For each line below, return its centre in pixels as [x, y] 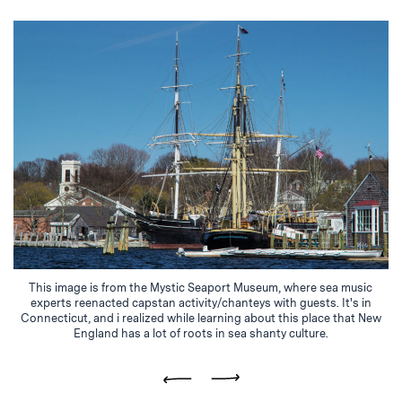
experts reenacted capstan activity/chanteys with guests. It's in [201, 303]
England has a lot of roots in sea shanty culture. [201, 334]
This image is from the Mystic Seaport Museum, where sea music [201, 288]
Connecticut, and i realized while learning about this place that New [201, 319]
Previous [200, 390]
